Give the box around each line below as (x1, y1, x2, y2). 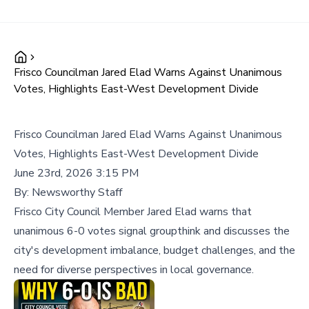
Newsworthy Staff (32, 185, 122, 200)
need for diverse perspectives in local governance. (14, 262, 254, 277)
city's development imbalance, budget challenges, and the (14, 243, 295, 258)
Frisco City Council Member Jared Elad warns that (14, 204, 252, 219)
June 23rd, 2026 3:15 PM (14, 166, 139, 181)
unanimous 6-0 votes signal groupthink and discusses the (14, 223, 290, 239)
